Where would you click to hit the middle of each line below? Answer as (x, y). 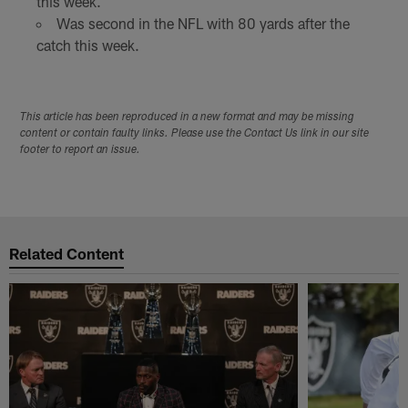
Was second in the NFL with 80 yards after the (203, 23)
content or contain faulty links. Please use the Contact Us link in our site (195, 134)
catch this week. (87, 45)
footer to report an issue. (81, 151)
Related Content (67, 253)
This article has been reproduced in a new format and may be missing (188, 118)
